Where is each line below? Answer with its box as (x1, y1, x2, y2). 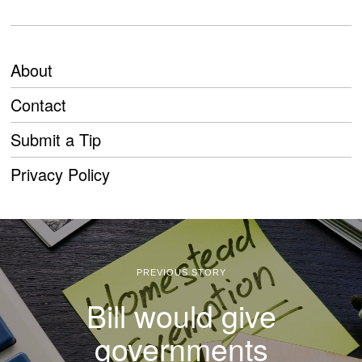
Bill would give (86, 293, 276, 337)
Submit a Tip (11, 127, 102, 151)
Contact (11, 92, 67, 116)
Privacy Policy (11, 162, 111, 186)
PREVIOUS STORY (136, 267, 226, 277)
